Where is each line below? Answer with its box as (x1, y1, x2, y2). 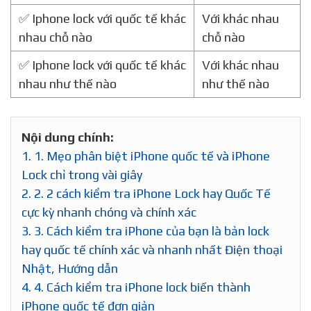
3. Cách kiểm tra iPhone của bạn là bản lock (31, 223, 269, 238)
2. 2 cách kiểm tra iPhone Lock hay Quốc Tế (31, 185, 271, 201)
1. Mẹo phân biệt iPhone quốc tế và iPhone (31, 148, 270, 163)
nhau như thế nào (19, 76, 117, 91)
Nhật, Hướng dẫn (22, 260, 118, 276)
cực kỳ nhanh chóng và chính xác (22, 204, 196, 219)
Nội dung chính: (22, 129, 114, 144)
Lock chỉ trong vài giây (22, 167, 142, 182)
